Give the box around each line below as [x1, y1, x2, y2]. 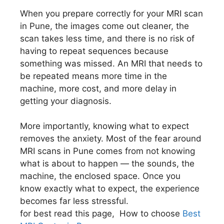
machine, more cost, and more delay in [20, 83, 176, 93]
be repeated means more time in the [20, 70, 167, 81]
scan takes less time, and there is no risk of [20, 33, 194, 43]
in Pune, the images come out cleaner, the [20, 20, 189, 31]
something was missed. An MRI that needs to [20, 58, 202, 68]
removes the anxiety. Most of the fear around [20, 133, 201, 143]
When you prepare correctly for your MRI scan [20, 8, 203, 18]
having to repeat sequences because [20, 45, 168, 56]
